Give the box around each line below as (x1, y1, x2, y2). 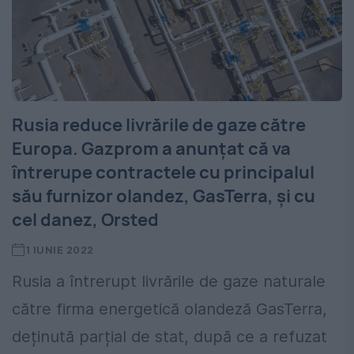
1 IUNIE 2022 (24, 243, 94, 257)
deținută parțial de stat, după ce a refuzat (12, 327, 327, 347)
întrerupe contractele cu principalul (12, 160, 314, 185)
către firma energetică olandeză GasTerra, (12, 299, 327, 319)
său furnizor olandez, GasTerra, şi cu (12, 184, 315, 209)
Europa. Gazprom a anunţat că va (12, 137, 291, 161)
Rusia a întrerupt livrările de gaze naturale (12, 272, 326, 292)
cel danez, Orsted (12, 208, 159, 232)
